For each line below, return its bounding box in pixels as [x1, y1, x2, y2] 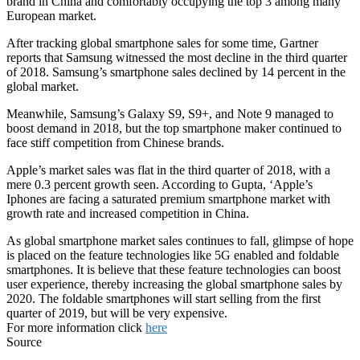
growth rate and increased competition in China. [6, 206, 249, 220]
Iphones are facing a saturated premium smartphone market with [6, 191, 330, 206]
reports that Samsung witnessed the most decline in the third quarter [6, 50, 347, 64]
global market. [6, 79, 79, 93]
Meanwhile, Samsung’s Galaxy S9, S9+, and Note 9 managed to [6, 106, 333, 121]
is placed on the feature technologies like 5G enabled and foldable [6, 247, 339, 262]
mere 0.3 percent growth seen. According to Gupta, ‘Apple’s [6, 177, 313, 191]
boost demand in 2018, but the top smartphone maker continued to [6, 121, 342, 135]
